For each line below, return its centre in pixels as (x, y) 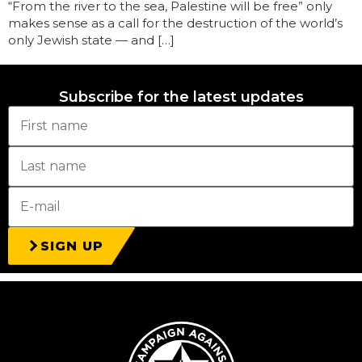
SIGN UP (72, 246)
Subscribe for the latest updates (181, 97)
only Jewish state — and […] (91, 40)
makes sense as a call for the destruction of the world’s (175, 23)
